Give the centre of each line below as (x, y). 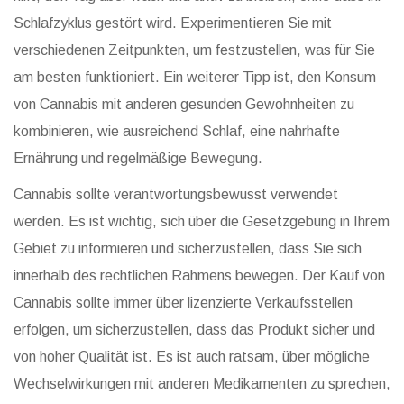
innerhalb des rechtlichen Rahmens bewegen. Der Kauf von (199, 276)
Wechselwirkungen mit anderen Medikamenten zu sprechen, (202, 384)
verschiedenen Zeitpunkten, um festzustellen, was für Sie (194, 50)
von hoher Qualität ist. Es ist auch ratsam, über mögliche (192, 357)
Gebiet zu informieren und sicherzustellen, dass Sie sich (188, 249)
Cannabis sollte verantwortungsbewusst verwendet (176, 195)
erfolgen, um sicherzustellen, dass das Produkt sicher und (194, 330)
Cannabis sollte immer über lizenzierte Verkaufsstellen (183, 303)
